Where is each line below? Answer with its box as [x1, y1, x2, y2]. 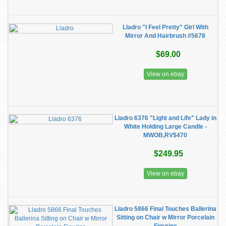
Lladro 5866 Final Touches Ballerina [114, 205, 216, 212]
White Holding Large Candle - [124, 123, 207, 130]
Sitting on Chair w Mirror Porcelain [116, 214, 214, 221]
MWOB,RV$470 [143, 132, 187, 139]
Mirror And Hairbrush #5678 [125, 32, 205, 39]
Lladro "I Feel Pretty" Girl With [122, 24, 208, 31]
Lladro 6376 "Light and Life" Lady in [114, 115, 216, 122]
